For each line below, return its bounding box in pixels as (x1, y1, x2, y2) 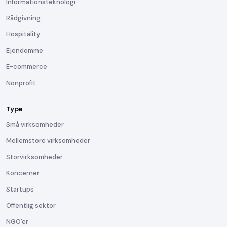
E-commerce (6, 62, 47, 71)
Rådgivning (6, 14, 41, 22)
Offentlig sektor (6, 201, 56, 210)
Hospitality (6, 30, 40, 39)
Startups (6, 185, 34, 194)
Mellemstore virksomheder (6, 136, 90, 145)
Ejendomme (6, 46, 43, 55)
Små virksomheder (6, 120, 64, 129)
